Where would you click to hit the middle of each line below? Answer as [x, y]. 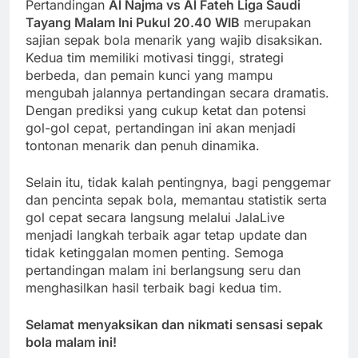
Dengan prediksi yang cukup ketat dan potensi [166, 110]
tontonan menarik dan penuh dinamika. [143, 145]
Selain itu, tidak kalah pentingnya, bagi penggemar [178, 182]
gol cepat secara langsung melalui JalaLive [155, 217]
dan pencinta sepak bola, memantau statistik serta [176, 199]
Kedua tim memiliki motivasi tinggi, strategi [155, 57]
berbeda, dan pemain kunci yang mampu [149, 75]
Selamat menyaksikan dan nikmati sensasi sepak [174, 324]
